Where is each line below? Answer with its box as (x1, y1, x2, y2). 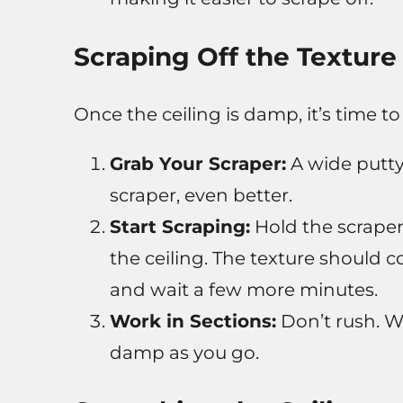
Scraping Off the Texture (73, 41, 397, 73)
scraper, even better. (109, 184, 292, 207)
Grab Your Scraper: (109, 153, 286, 175)
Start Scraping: (109, 216, 250, 238)
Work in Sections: (109, 310, 276, 333)
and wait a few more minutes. (109, 279, 378, 301)
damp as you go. (109, 342, 259, 364)
